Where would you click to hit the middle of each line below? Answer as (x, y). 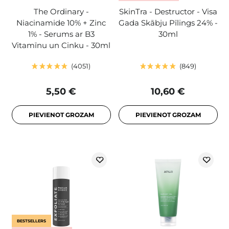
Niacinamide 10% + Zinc (61, 23)
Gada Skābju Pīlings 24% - (168, 23)
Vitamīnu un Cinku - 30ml (61, 45)
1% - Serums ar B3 (61, 34)
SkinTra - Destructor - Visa (168, 12)
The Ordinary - (61, 12)
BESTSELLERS (31, 221)
